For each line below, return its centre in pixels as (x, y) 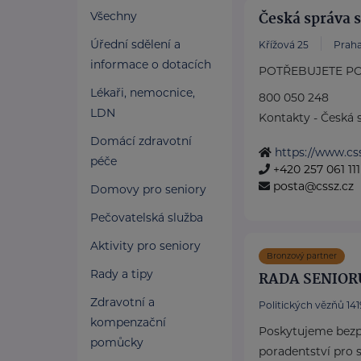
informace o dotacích (151, 64)
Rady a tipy (122, 274)
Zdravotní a (122, 302)
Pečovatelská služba (147, 218)
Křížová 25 (284, 45)
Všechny (114, 16)
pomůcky (117, 342)
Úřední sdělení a (135, 44)
